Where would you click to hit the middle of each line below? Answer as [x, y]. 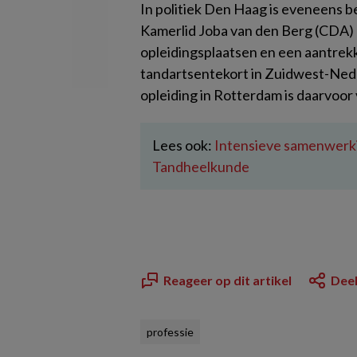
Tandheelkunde [201, 167]
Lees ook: [183, 145]
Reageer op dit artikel [228, 280]
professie [170, 332]
